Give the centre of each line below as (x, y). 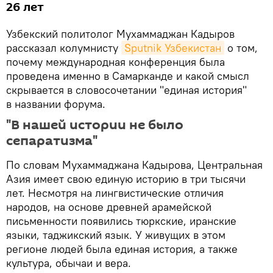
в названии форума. (56, 104)
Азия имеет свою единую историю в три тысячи (126, 179)
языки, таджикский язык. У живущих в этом (116, 235)
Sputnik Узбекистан (173, 48)
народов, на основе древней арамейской (109, 207)
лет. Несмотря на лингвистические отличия (115, 193)
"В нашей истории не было (95, 125)
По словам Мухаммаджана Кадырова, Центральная (134, 165)
